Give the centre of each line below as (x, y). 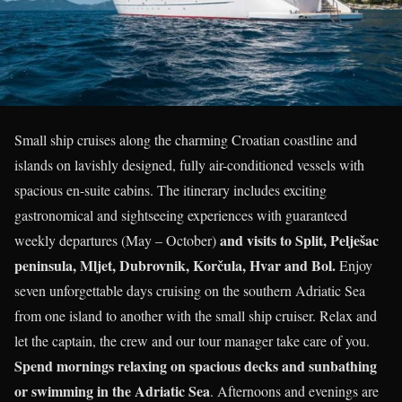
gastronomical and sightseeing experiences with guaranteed (181, 214)
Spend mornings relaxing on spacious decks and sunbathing (196, 365)
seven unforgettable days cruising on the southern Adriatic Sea (190, 290)
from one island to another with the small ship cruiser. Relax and (196, 315)
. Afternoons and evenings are (294, 390)
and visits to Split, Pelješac (299, 240)
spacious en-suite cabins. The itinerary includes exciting (170, 189)
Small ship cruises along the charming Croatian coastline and (186, 139)
